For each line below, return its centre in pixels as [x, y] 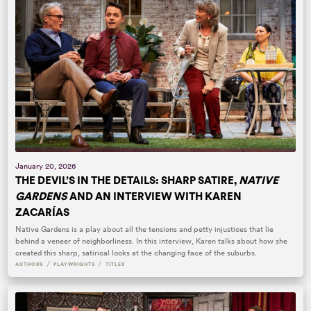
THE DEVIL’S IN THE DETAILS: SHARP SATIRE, [127, 180]
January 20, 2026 [46, 166]
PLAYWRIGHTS [74, 264]
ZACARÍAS [43, 212]
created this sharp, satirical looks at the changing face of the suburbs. [136, 253]
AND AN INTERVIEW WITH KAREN [155, 196]
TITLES [115, 264]
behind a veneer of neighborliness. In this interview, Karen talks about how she [152, 241]
